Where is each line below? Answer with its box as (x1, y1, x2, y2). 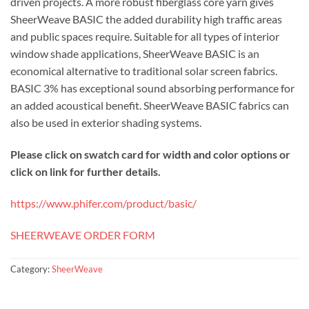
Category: (10, 263, 52, 275)
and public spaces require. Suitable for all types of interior (10, 30, 279, 43)
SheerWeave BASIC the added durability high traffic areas (10, 12, 282, 26)
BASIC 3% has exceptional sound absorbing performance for (10, 81, 295, 95)
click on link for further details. (10, 165, 161, 179)
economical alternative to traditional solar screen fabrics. (10, 64, 277, 78)
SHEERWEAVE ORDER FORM (10, 228, 155, 241)
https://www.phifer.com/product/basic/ (10, 197, 197, 210)
